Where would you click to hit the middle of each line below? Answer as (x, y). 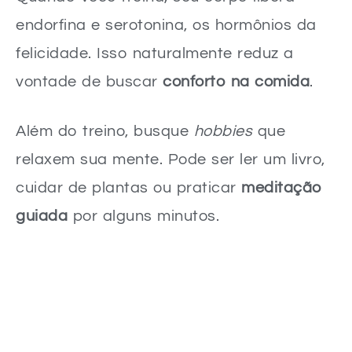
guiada (42, 216)
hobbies (223, 131)
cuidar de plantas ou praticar (128, 187)
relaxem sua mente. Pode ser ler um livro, (170, 159)
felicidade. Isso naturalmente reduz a (155, 53)
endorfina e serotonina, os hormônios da (166, 25)
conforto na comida (236, 81)
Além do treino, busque (105, 131)
